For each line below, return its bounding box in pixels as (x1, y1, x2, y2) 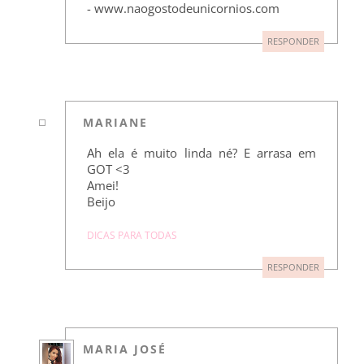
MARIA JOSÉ (83, 340, 167, 357)
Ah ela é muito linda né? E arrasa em (86, 145, 317, 162)
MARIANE (83, 115, 149, 131)
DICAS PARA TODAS (86, 228, 177, 243)
